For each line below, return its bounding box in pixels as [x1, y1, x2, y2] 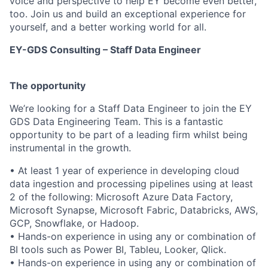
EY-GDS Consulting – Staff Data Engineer [10, 44, 201, 56]
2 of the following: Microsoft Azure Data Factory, [10, 191, 233, 203]
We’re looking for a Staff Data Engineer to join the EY [10, 102, 252, 114]
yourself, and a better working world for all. [10, 21, 206, 33]
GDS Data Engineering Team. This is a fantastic [10, 115, 223, 127]
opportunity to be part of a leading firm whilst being [10, 129, 248, 141]
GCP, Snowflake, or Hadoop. [10, 217, 139, 229]
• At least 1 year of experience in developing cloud [10, 165, 239, 176]
